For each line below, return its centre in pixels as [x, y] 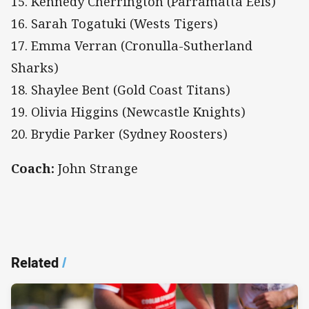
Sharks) [35, 67]
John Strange [96, 169]
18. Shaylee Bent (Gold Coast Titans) [121, 89]
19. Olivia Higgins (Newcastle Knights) [128, 111]
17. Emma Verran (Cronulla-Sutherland [132, 45]
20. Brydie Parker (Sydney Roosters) [121, 133]
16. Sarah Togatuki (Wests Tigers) [114, 23]
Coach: [33, 169]
